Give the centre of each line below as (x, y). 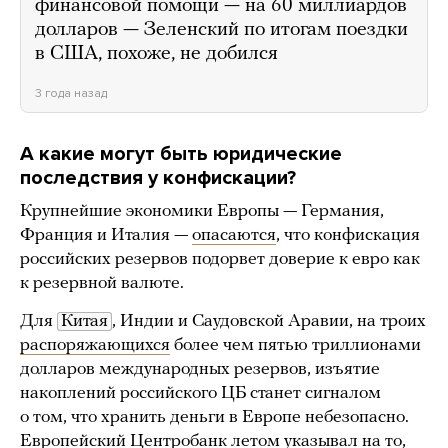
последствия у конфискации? (158, 178)
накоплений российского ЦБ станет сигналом (200, 394)
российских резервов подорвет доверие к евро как (220, 260)
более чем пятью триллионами (295, 346)
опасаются (234, 236)
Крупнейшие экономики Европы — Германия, (202, 212)
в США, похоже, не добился (156, 54)
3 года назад (71, 93)
